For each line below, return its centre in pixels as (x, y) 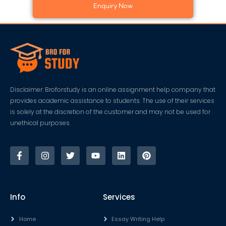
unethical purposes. (40, 123)
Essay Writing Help (138, 219)
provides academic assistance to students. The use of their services (112, 100)
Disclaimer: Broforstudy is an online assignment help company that (113, 89)
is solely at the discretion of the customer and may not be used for (110, 111)
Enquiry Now (113, 6)
